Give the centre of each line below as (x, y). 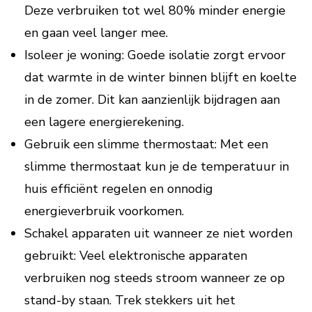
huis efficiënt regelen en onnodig (119, 189)
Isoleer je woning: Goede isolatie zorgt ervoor (155, 55)
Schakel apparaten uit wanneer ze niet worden (158, 233)
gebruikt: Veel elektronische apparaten (136, 256)
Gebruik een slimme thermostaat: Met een (146, 144)
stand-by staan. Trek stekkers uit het (130, 300)
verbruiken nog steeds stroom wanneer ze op (155, 278)
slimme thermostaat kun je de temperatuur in (157, 166)
